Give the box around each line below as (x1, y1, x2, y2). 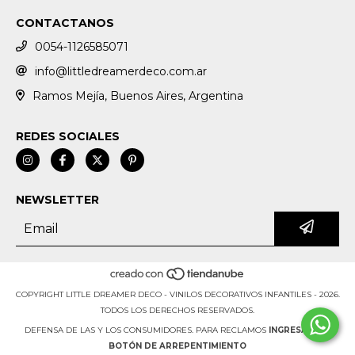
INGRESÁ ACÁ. (268, 325, 331, 336)
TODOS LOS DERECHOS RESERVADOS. (101, 305, 254, 316)
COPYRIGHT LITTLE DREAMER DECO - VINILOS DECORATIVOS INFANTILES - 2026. (15, 289, 340, 300)
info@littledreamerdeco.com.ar (35, 64, 207, 79)
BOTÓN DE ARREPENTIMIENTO (109, 341, 246, 352)
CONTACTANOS (16, 16, 114, 31)
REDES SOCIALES (16, 128, 120, 143)
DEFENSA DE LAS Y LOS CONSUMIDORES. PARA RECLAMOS (24, 325, 266, 336)
